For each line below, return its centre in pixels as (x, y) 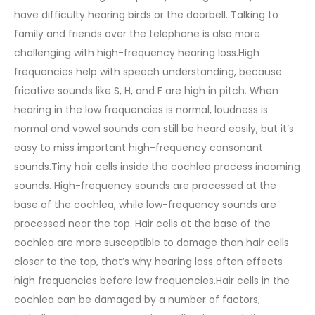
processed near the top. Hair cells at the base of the (142, 224)
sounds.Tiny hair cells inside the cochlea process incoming (157, 167)
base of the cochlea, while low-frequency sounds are (145, 205)
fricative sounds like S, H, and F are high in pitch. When (146, 91)
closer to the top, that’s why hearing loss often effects (148, 262)
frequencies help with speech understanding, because (148, 72)
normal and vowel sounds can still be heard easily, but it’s (154, 129)
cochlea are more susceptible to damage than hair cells (152, 243)
